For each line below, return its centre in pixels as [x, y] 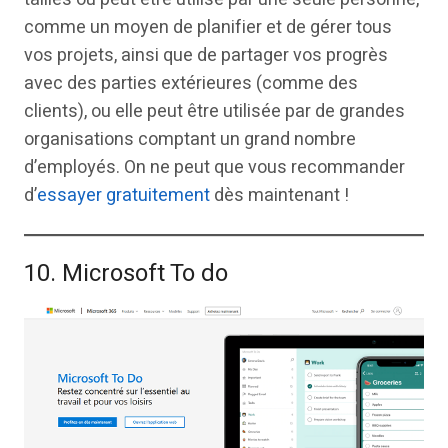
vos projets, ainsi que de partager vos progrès [206, 55]
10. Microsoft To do [126, 273]
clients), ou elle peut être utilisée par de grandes [214, 111]
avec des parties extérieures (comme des [191, 83]
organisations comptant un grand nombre [190, 139]
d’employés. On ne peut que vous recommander [214, 167]
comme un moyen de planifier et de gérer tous [208, 27]
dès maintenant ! [279, 195]
